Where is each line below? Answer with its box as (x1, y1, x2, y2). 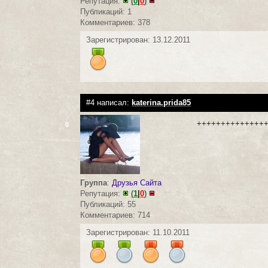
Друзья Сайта (112, 178, 162, 187)
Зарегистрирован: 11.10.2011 (86, 228, 190, 237)
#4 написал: (86, 98, 132, 107)
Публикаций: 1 (80, 7, 132, 16)
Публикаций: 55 (80, 200, 136, 209)
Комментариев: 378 (80, 18, 151, 27)
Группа (80, 178, 108, 187)
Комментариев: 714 (80, 211, 151, 220)
